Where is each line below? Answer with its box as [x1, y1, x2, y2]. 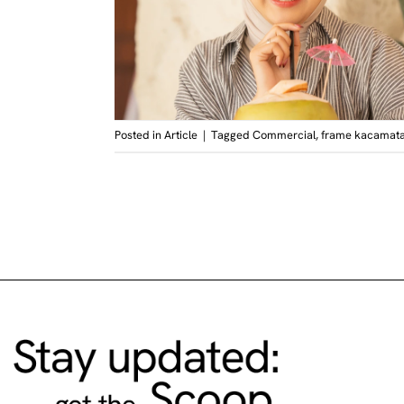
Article [164, 127, 197, 143]
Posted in [115, 127, 164, 143]
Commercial [252, 127, 316, 143]
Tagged [211, 127, 252, 143]
